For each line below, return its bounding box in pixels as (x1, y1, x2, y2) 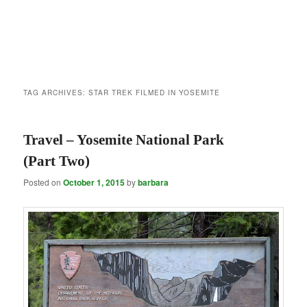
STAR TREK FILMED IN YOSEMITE (88, 88, 221, 98)
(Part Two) (23, 153, 90, 170)
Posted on (23, 176, 64, 188)
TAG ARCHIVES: (23, 88, 89, 98)
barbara (138, 176, 169, 189)
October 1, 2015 (63, 176, 125, 189)
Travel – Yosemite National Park (23, 132, 225, 149)
